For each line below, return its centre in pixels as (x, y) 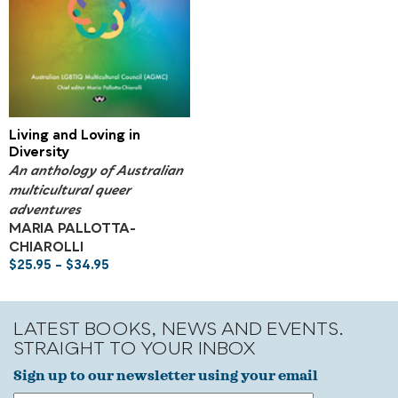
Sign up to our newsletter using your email (166, 376)
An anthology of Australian (96, 171)
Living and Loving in (75, 136)
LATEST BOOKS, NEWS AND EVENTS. (179, 330)
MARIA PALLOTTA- (72, 230)
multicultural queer (70, 191)
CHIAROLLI (46, 248)
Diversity (39, 153)
